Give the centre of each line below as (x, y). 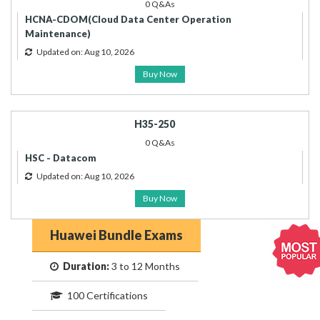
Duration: (86, 266)
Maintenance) (58, 34)
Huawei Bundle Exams (116, 235)
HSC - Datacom (61, 158)
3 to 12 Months (145, 266)
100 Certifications (105, 295)
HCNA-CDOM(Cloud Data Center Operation (128, 19)
